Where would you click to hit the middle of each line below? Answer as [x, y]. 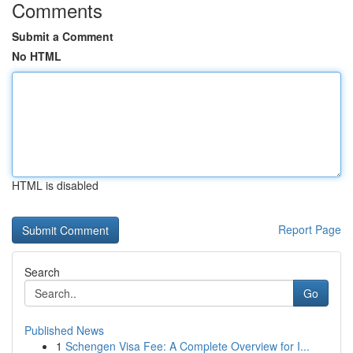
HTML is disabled [55, 185]
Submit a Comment [63, 36]
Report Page [310, 229]
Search [42, 272]
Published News [64, 330]
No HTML [37, 56]
